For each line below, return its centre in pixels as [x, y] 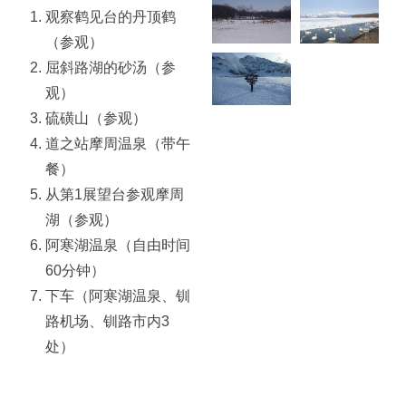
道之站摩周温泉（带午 [118, 143]
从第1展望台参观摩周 [115, 194]
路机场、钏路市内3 [107, 321]
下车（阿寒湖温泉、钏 [118, 295]
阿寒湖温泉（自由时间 [118, 245]
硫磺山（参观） [96, 118]
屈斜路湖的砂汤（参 [111, 67]
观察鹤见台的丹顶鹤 [111, 16]
